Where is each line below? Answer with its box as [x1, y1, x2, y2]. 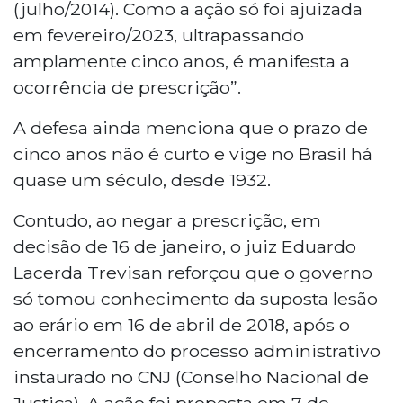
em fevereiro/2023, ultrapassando [13, 23, 304, 46]
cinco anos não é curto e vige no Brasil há [13, 142, 372, 165]
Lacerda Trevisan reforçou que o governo [13, 261, 372, 283]
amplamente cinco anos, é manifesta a [13, 49, 350, 72]
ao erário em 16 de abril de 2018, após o [13, 313, 350, 336]
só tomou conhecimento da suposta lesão [13, 287, 378, 309]
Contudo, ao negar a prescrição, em [13, 209, 321, 231]
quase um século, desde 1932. [13, 168, 271, 191]
